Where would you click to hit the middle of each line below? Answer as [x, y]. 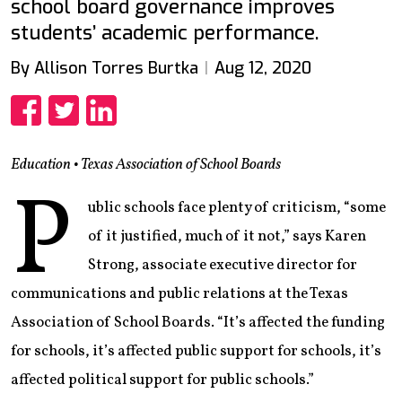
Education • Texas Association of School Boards [146, 164]
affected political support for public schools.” [162, 380]
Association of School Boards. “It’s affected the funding [198, 322]
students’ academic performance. [165, 32]
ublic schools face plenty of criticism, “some [236, 207]
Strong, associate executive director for [222, 265]
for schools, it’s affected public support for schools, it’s [196, 351]
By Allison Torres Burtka [105, 68]
